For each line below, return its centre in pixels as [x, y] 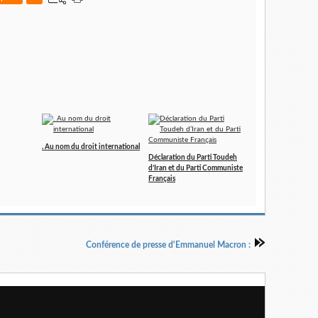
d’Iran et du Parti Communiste [196, 168]
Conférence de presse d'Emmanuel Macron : [168, 245]
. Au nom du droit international [91, 147]
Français [162, 179]
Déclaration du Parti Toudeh [193, 158]
